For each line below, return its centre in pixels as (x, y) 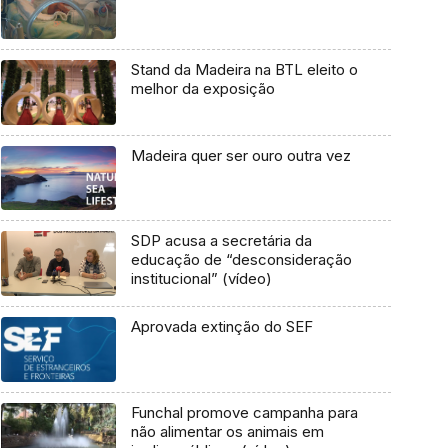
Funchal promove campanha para (244, 412)
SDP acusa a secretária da (221, 241)
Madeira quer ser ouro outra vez (240, 155)
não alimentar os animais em (227, 431)
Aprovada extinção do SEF (221, 327)
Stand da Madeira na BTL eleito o (244, 69)
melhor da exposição (202, 88)
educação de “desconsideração (241, 260)
